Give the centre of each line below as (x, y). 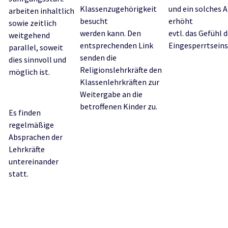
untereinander (34, 161)
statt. (19, 174)
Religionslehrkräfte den (121, 70)
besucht (94, 21)
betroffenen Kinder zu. (119, 106)
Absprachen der (36, 137)
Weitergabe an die (111, 94)
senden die (98, 58)
